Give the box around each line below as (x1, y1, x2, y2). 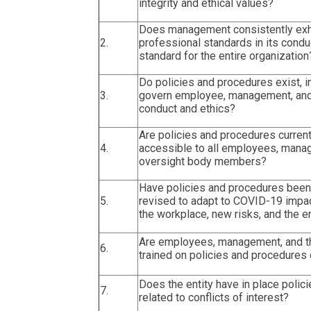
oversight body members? (139, 154, 267, 168)
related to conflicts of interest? (139, 290, 289, 304)
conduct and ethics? (139, 101, 235, 115)
